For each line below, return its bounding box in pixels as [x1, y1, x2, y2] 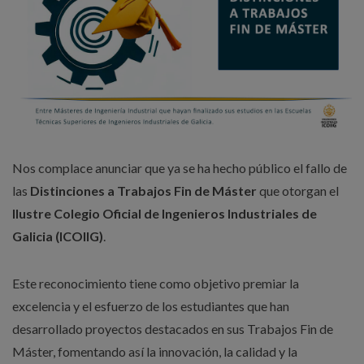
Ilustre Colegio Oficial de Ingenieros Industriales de [12, 206, 317, 221]
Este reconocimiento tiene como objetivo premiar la [12, 275, 299, 291]
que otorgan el [257, 183, 339, 198]
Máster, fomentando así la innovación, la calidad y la [12, 344, 297, 359]
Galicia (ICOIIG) [12, 228, 103, 244]
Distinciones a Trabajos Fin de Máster [30, 183, 257, 198]
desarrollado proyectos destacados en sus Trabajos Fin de [12, 321, 333, 336]
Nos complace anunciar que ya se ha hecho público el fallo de [12, 160, 347, 175]
